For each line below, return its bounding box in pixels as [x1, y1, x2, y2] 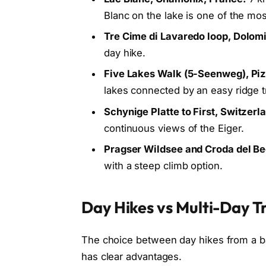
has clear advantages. [81, 250, 182, 262]
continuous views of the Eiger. [103, 122, 244, 134]
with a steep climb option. [103, 160, 223, 172]
